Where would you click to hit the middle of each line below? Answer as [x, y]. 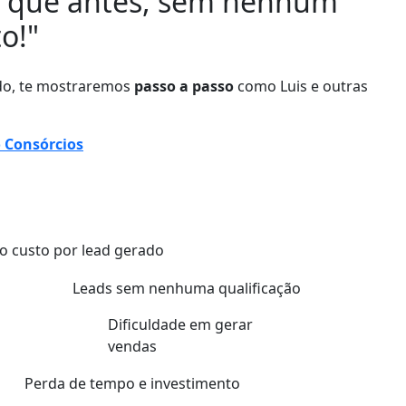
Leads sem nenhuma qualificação [187, 288]
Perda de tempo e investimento [132, 384]
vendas [133, 347]
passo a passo [184, 86]
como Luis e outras [301, 86]
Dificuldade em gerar [181, 325]
